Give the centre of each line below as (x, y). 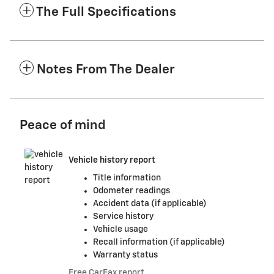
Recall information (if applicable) (159, 243)
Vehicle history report (112, 160)
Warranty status (125, 255)
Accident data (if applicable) (150, 204)
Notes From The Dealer (106, 70)
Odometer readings (131, 191)
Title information (127, 178)
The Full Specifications (106, 13)
